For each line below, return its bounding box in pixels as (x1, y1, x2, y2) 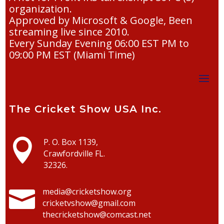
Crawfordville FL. (43, 148, 105, 159)
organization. (8, 2, 72, 16)
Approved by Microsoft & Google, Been (8, 13, 192, 27)
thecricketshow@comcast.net (42, 209, 151, 220)
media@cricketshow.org (42, 186, 131, 197)
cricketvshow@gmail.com (42, 197, 135, 209)
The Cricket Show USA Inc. (8, 103, 161, 115)
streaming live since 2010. (8, 25, 129, 39)
